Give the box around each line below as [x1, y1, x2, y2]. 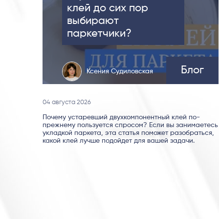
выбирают [67, 16, 119, 27]
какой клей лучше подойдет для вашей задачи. [43, 137, 195, 145]
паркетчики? [67, 28, 131, 40]
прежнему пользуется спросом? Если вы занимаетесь [43, 122, 218, 129]
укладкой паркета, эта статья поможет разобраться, [43, 130, 214, 137]
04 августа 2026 [43, 99, 91, 106]
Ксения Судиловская [87, 68, 153, 75]
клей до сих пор [67, 3, 148, 14]
